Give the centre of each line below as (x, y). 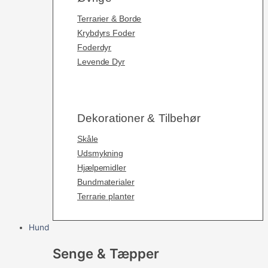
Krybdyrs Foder (106, 33)
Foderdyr (95, 47)
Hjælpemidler (102, 168)
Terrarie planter (106, 197)
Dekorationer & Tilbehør (139, 118)
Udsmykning (100, 153)
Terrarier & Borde (109, 18)
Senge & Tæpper (106, 253)
